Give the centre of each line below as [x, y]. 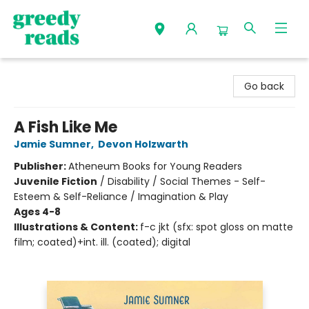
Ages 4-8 [37, 212]
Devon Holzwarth [143, 144]
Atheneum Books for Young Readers [155, 166]
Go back [264, 86]
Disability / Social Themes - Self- [187, 181]
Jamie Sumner [52, 144]
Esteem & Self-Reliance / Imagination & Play [121, 197]
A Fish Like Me [66, 127]
